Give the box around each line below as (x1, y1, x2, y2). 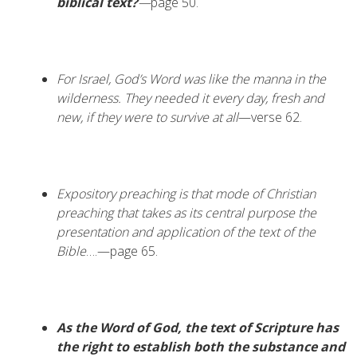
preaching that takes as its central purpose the (57, 204, 316, 222)
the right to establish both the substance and (57, 338, 345, 355)
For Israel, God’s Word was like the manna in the (57, 70, 326, 88)
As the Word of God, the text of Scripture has (57, 319, 339, 336)
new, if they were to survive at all (57, 108, 238, 126)
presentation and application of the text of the (57, 223, 316, 241)
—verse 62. (238, 108, 302, 126)
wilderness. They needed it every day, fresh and (57, 89, 324, 107)
